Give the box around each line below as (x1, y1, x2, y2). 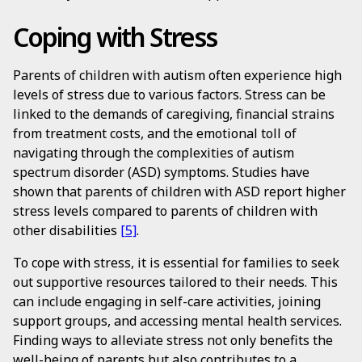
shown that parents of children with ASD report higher (13, 183, 346, 200)
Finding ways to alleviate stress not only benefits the (13, 331, 333, 349)
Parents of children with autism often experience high (13, 66, 342, 84)
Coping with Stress (13, 19, 217, 54)
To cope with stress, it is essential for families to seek (13, 254, 339, 271)
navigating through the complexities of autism (13, 144, 294, 162)
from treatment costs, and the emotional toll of (13, 124, 297, 142)
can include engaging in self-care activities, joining (13, 293, 321, 310)
